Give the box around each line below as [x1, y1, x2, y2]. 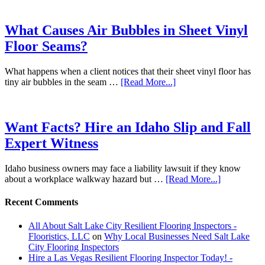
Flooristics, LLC [28, 231, 90, 241]
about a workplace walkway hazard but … [5, 174, 166, 184]
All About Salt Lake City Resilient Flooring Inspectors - [28, 220, 237, 231]
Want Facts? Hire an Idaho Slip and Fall [5, 119, 251, 135]
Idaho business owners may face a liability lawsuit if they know [5, 163, 241, 173]
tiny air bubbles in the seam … [5, 77, 121, 88]
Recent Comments [5, 197, 78, 208]
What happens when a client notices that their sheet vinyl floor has [5, 66, 251, 77]
